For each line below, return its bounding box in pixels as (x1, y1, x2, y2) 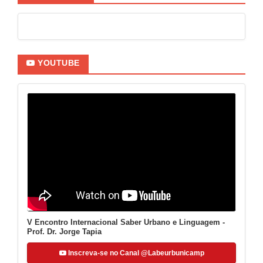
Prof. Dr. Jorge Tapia (27, 227, 102, 236)
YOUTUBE (35, 58, 80, 68)
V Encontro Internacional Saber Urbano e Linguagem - (27, 217, 225, 227)
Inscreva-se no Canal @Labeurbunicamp (66, 248, 204, 257)
